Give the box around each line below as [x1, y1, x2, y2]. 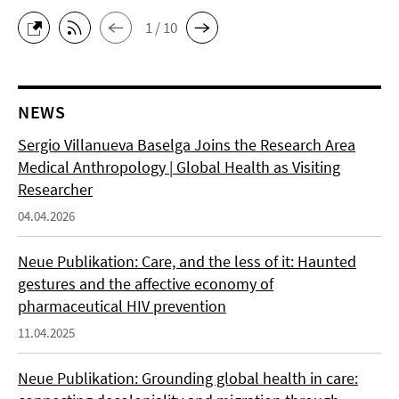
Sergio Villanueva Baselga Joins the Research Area [18, 134, 355, 155]
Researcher [18, 179, 93, 199]
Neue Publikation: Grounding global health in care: [18, 368, 358, 388]
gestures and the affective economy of [18, 273, 273, 294]
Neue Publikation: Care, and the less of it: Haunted [18, 251, 356, 272]
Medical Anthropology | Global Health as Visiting [18, 157, 340, 177]
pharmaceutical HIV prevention [18, 296, 226, 316]
